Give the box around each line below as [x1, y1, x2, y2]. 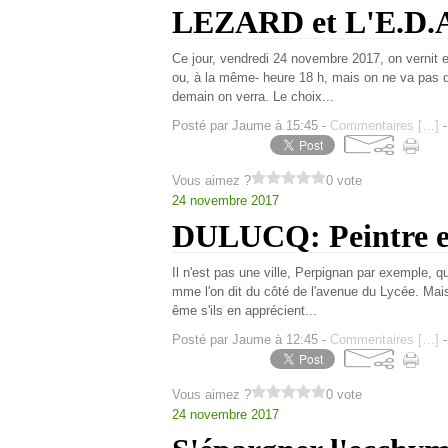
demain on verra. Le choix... [172, 89, 334, 104]
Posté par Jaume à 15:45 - [172, 118, 330, 133]
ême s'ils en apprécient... [172, 303, 317, 318]
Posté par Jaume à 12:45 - [172, 332, 330, 347]
